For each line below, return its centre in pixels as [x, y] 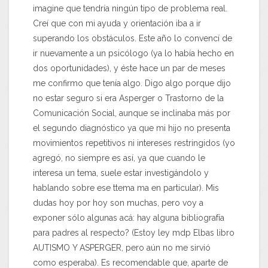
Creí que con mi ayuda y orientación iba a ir [117, 24]
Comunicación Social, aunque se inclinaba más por [132, 113]
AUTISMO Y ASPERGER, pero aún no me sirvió [122, 248]
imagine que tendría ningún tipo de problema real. [130, 9]
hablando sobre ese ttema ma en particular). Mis [126, 188]
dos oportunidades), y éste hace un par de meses [129, 68]
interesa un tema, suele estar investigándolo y [121, 173]
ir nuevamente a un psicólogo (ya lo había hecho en [133, 54]
